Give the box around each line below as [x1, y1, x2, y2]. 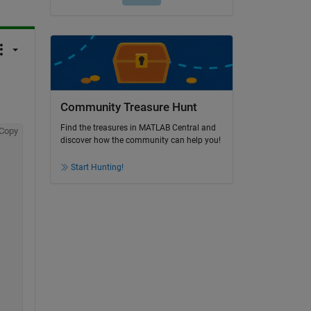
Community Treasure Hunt [60, 100, 197, 114]
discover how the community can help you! [60, 135, 221, 146]
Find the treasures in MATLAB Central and [60, 123, 216, 133]
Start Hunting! [70, 162, 124, 173]
